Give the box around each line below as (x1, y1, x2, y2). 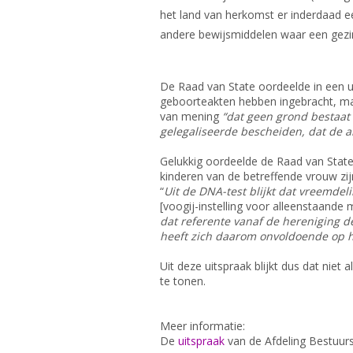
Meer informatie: (159, 318, 245, 333)
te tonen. (159, 273, 206, 288)
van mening (159, 109, 222, 124)
